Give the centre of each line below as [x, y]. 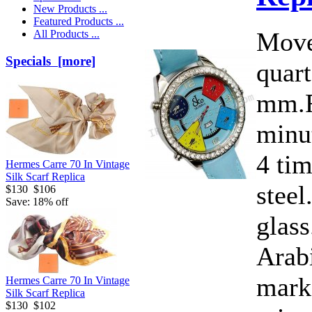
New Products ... [70, 9]
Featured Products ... [79, 22]
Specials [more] [50, 61]
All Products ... [67, 34]
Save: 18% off [37, 201]
